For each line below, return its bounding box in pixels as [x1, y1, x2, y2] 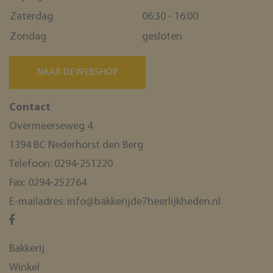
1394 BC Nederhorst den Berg [9, 139, 143, 151]
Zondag [10, 30, 46, 43]
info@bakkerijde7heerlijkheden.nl [67, 196, 221, 208]
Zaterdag [10, 10, 53, 23]
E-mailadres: [9, 196, 67, 208]
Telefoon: [9, 158, 54, 170]
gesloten [142, 30, 182, 43]
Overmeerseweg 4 [9, 120, 93, 132]
